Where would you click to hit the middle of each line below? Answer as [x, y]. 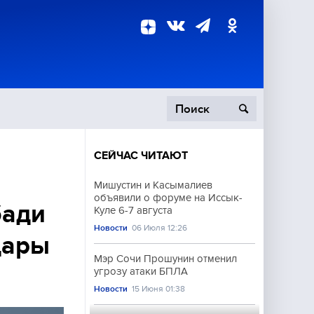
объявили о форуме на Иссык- [168, 198]
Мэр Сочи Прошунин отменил [165, 259]
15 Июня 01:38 [159, 289]
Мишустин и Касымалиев [153, 185]
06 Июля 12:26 [160, 228]
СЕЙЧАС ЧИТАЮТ [141, 156]
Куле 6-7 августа [133, 210]
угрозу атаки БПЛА [141, 271]
